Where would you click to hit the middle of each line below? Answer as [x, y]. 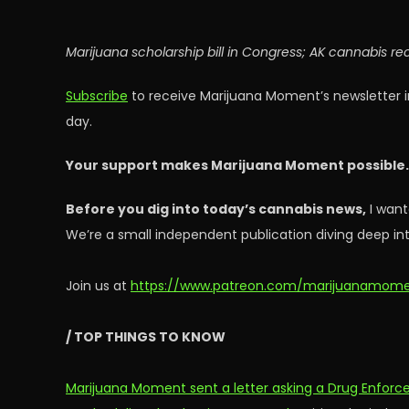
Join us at [98, 286]
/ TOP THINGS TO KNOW [146, 337]
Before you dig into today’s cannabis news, [216, 209]
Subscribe [97, 96]
